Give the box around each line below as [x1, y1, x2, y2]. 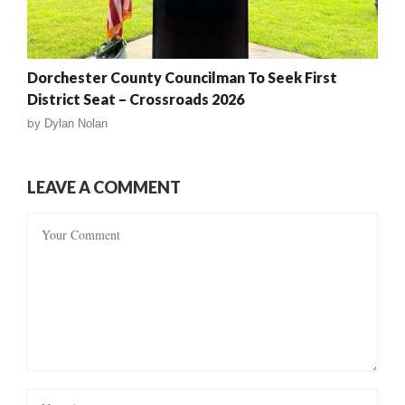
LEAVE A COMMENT [27, 177, 181, 198]
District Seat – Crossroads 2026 [27, 90, 244, 108]
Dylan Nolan [44, 117, 108, 131]
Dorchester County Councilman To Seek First [27, 69, 337, 87]
